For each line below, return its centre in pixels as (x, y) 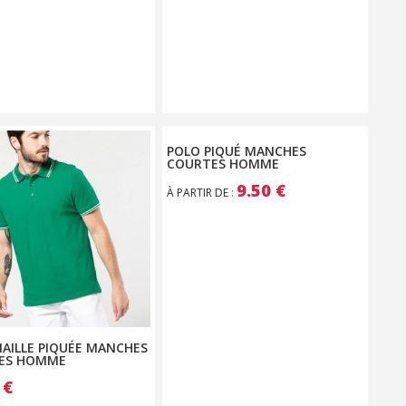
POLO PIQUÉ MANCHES (237, 150)
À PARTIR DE (199, 192)
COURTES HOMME (223, 163)
